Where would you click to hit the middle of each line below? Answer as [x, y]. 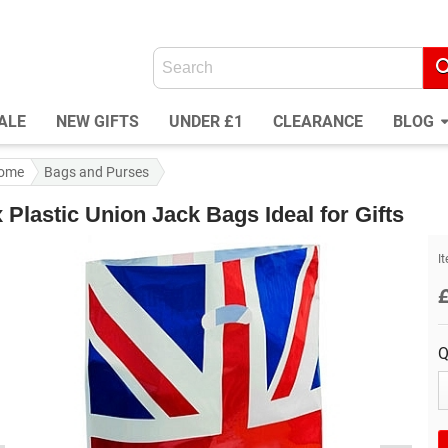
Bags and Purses [97, 172]
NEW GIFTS [97, 122]
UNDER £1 [206, 122]
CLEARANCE [318, 122]
